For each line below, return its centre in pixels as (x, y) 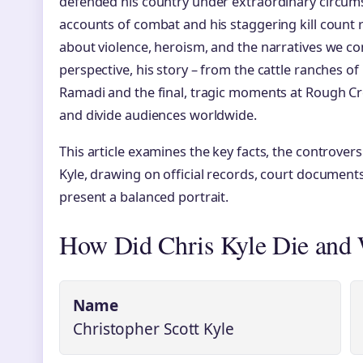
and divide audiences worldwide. (158, 115)
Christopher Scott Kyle (154, 329)
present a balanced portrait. (144, 197)
